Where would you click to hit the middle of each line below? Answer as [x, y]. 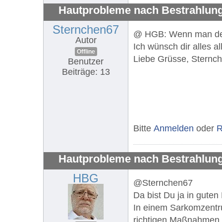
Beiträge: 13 [86, 72]
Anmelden [174, 128]
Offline [86, 51]
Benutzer [86, 61]
